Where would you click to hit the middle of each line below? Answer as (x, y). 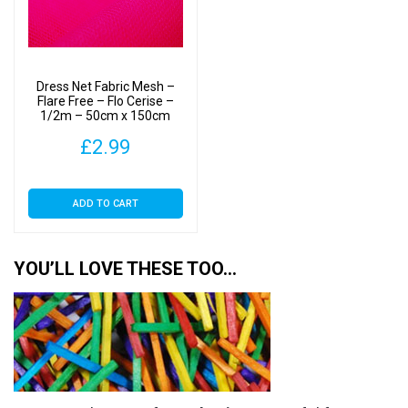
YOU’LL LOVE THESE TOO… (125, 268)
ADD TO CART (105, 204)
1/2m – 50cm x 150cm (106, 115)
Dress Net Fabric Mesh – (105, 86)
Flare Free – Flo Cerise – (105, 101)
